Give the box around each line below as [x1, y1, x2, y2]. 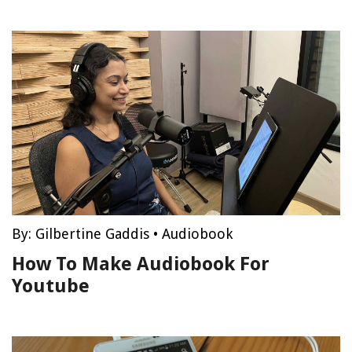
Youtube [12, 275, 90, 297]
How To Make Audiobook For [12, 253, 269, 275]
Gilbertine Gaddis [35, 225, 149, 242]
